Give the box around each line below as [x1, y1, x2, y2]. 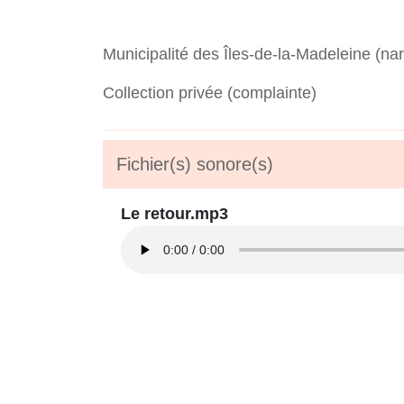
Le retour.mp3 [121, 205, 228, 223]
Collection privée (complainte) [103, 84, 317, 102]
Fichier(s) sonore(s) [116, 154, 273, 174]
